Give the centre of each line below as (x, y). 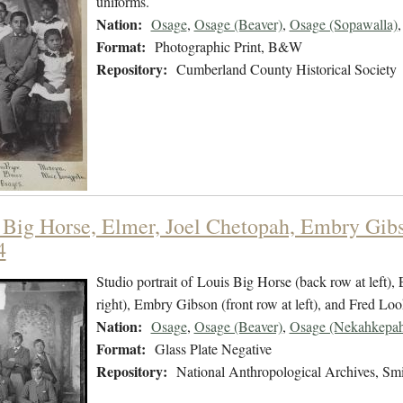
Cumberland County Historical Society (286, 69)
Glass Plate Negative (213, 349)
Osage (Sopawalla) (343, 24)
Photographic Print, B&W (228, 47)
